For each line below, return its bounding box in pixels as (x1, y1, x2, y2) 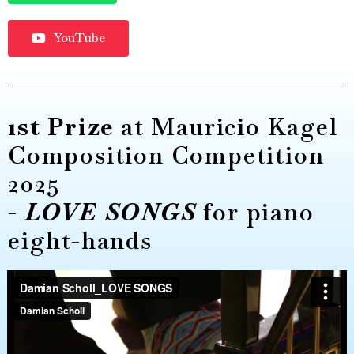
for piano (196, 196, 314, 228)
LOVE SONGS (24, 196, 197, 228)
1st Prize (8, 111, 115, 142)
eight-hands (8, 224, 153, 256)
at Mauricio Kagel (114, 111, 338, 142)
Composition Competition (8, 139, 325, 171)
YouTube (54, 28, 105, 46)
